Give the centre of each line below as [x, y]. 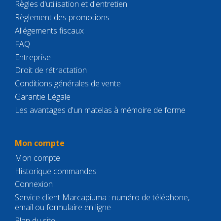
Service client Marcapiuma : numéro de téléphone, [102, 198]
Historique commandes [56, 171]
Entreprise [33, 57]
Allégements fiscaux [49, 31]
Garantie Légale [43, 97]
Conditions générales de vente [68, 84]
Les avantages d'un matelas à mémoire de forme [100, 110]
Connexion [34, 184]
